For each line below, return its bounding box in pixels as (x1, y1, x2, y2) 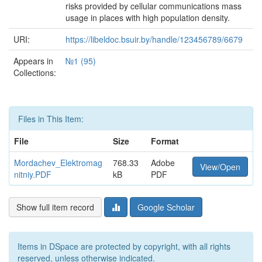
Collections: (13, 67, 56, 78)
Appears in (13, 55, 53, 67)
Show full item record (16, 201, 94, 213)
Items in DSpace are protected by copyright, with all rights (18, 240, 230, 252)
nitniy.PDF (14, 168, 51, 180)
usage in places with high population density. (65, 12, 230, 23)
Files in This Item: (18, 113, 84, 125)
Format (151, 135, 179, 147)
